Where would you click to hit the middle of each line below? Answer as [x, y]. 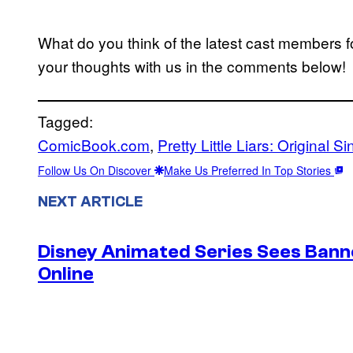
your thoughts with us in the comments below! [192, 65]
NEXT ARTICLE [90, 201]
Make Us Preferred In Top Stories [249, 170]
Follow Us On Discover [96, 170]
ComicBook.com [94, 144]
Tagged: [65, 121]
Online [66, 274]
